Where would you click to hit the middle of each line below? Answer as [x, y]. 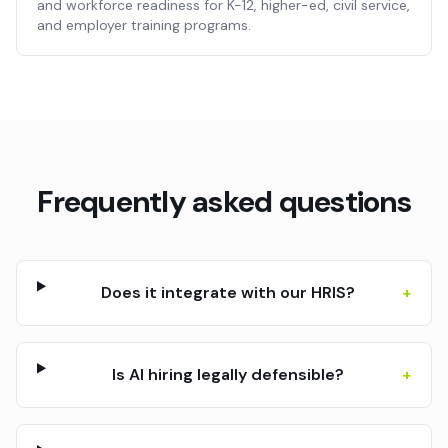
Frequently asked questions [224, 201]
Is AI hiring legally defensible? [227, 374]
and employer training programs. [144, 25]
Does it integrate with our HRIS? [227, 292]
